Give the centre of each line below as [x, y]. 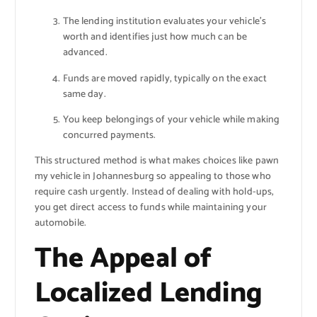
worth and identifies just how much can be [155, 38]
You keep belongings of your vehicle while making [171, 120]
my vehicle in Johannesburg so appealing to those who [152, 176]
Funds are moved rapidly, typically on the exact [165, 79]
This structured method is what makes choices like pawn [157, 161]
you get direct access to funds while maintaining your [150, 207]
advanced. [85, 53]
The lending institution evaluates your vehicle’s [165, 22]
